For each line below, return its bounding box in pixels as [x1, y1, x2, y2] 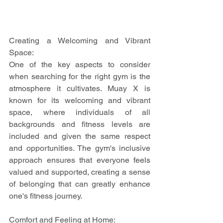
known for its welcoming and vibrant [9, 96, 150, 106]
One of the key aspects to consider [9, 60, 150, 70]
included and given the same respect [9, 131, 150, 141]
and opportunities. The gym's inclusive [9, 143, 150, 153]
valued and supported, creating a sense [9, 167, 150, 177]
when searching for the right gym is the [9, 72, 150, 82]
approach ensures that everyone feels [9, 155, 150, 165]
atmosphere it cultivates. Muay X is [9, 84, 150, 94]
